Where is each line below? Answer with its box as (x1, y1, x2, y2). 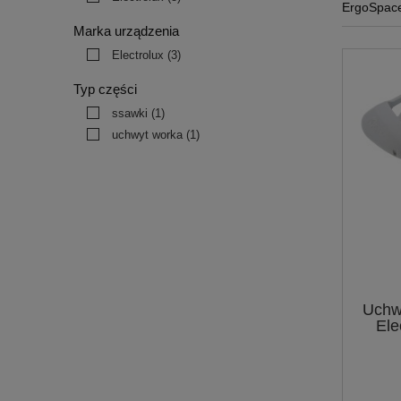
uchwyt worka (112, 128, 183, 142)
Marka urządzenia (73, 23, 179, 39)
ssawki (112, 107, 148, 121)
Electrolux (112, 48, 164, 63)
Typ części (73, 81, 137, 98)
